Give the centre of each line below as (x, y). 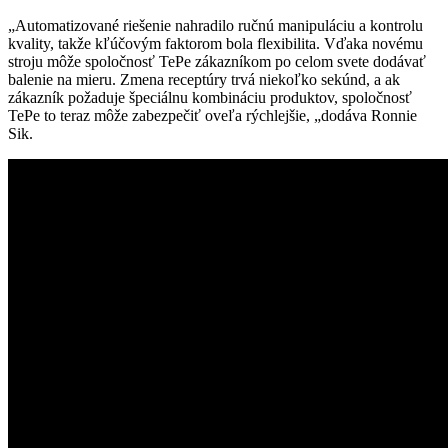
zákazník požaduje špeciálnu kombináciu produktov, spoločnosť (210, 98)
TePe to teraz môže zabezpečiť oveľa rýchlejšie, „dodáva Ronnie (212, 116)
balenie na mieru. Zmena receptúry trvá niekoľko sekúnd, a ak (204, 80)
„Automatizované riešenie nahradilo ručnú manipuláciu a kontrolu (215, 26)
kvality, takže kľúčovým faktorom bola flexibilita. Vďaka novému (215, 44)
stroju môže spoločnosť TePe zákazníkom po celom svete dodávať (217, 62)
